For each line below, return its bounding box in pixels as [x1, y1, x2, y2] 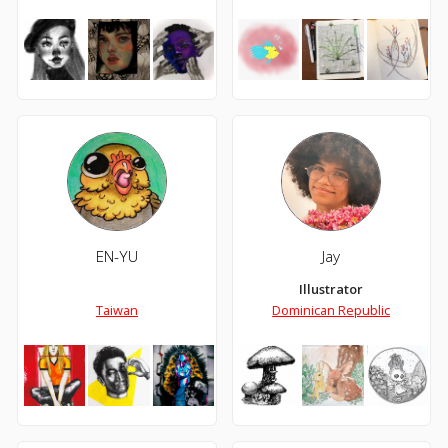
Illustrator [299, 279, 364, 298]
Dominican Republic [272, 300, 391, 319]
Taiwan [95, 300, 138, 319]
